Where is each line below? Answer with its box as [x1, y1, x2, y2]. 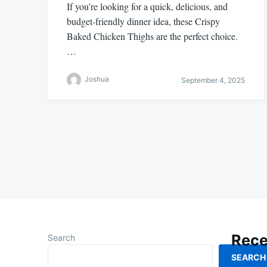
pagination [47, 158, 114, 174]
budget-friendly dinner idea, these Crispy [67, 15, 220, 28]
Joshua [85, 74, 109, 84]
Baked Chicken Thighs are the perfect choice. [67, 30, 238, 43]
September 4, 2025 [181, 75, 245, 85]
